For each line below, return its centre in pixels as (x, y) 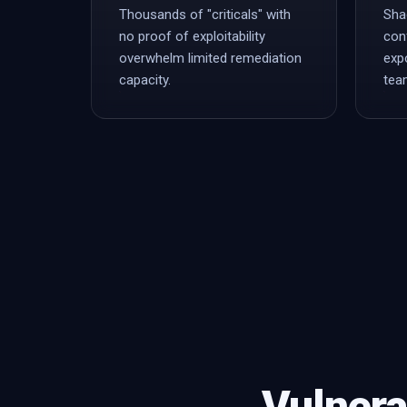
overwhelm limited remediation (210, 58)
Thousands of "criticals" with (205, 15)
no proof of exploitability (192, 36)
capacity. (145, 80)
